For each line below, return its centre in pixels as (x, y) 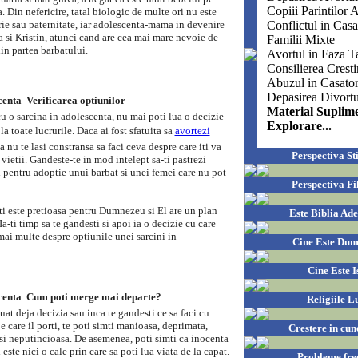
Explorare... (299, 126)
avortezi (192, 131)
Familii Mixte (300, 40)
